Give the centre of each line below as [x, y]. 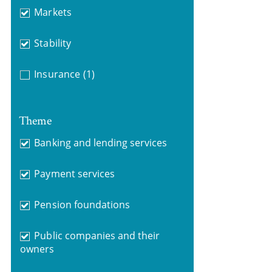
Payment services [74, 173]
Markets [53, 12]
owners [37, 249]
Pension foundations [82, 204]
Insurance [57, 74]
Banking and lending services [101, 142]
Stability [53, 43]
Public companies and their [97, 235]
